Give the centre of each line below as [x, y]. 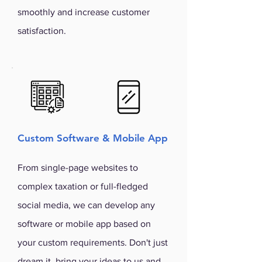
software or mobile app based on [84, 224]
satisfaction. [42, 31]
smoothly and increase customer [84, 12]
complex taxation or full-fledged [83, 186]
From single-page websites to [78, 168]
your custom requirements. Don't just [93, 242]
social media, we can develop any [86, 205]
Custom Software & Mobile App [93, 138]
